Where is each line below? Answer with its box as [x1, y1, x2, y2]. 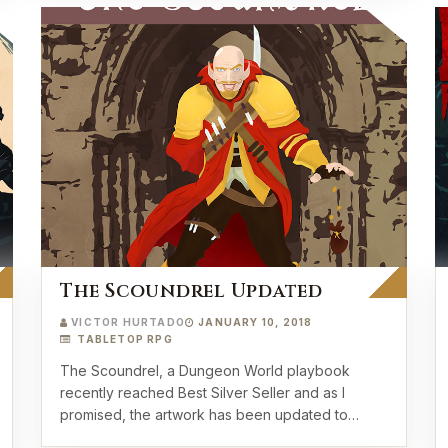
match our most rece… [60, 428, 206, 445]
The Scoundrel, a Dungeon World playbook [60, 362, 350, 379]
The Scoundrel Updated [60, 278, 323, 304]
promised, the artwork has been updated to [60, 406, 348, 423]
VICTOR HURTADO [71, 316, 186, 328]
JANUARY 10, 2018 [198, 316, 313, 328]
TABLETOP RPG [74, 333, 173, 345]
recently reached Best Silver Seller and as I [60, 384, 345, 401]
